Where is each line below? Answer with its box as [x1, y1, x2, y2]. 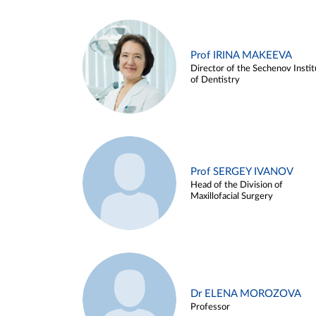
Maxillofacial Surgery [190, 191, 273, 201]
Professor [190, 302, 230, 312]
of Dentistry [190, 75, 240, 85]
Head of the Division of [190, 180, 283, 190]
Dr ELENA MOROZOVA [190, 288, 301, 299]
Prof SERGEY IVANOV [190, 166, 293, 177]
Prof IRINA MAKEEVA [190, 49, 292, 61]
